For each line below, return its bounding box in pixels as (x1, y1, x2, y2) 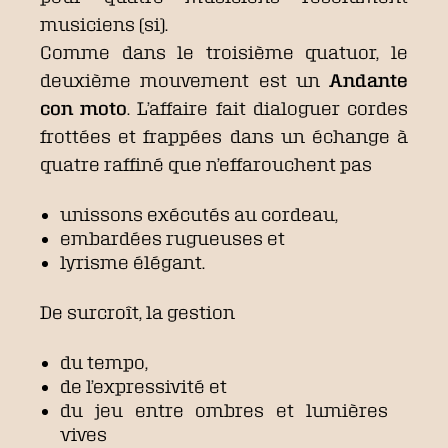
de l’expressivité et (60, 376, 227, 397)
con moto (40, 98, 128, 119)
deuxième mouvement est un (40, 70, 329, 91)
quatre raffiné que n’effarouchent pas (40, 154, 372, 175)
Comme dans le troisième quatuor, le (40, 42, 408, 63)
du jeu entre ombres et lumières (60, 400, 388, 421)
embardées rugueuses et (60, 228, 285, 249)
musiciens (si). (40, 14, 168, 35)
